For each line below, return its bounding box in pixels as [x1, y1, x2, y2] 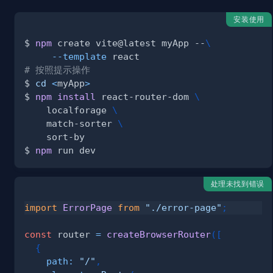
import [24, 202, 57, 213]
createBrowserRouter [107, 229, 211, 239]
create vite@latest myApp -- [52, 38, 205, 49]
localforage [24, 105, 112, 116]
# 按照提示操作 [24, 65, 90, 76]
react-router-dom [96, 91, 194, 102]
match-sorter [24, 118, 118, 129]
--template [52, 51, 107, 62]
